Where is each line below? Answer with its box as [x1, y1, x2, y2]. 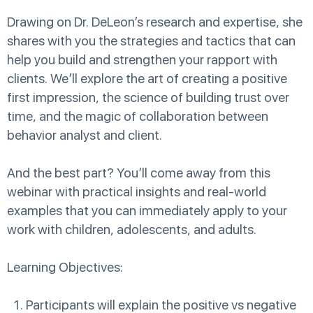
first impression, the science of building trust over [7, 89, 289, 106]
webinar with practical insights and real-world [7, 184, 266, 201]
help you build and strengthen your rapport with [7, 52, 277, 68]
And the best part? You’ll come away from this [7, 165, 270, 182]
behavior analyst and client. [7, 127, 162, 144]
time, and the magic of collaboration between [7, 108, 268, 125]
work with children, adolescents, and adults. [7, 221, 256, 238]
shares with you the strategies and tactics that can [7, 33, 296, 50]
